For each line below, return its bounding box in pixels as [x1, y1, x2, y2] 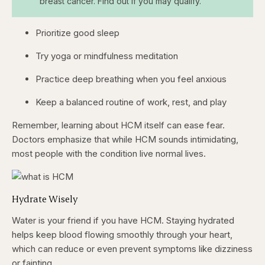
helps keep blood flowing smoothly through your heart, [12, 229, 232, 241]
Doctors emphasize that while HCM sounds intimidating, [12, 134, 238, 146]
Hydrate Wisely [12, 192, 77, 205]
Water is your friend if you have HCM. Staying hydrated [12, 215, 234, 227]
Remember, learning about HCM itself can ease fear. [12, 119, 225, 131]
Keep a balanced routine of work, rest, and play [35, 96, 227, 108]
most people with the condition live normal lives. [12, 148, 206, 160]
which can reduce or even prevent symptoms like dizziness [12, 243, 253, 255]
